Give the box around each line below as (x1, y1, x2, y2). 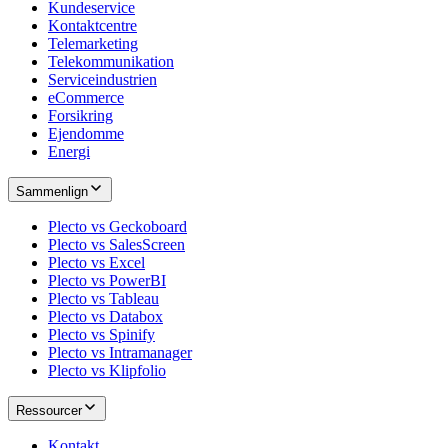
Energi (48, 142, 90, 160)
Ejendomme (48, 124, 124, 142)
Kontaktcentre (48, 16, 137, 34)
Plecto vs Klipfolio (48, 361, 166, 379)
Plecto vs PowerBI (48, 271, 166, 289)
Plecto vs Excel (48, 253, 145, 271)
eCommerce (48, 88, 124, 106)
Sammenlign (16, 183, 88, 199)
